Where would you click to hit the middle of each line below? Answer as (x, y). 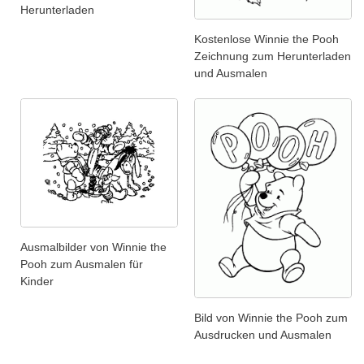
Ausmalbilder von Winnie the (93, 247)
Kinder (37, 282)
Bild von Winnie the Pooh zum (271, 317)
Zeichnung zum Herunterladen (273, 56)
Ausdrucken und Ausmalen (263, 334)
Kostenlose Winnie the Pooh (266, 39)
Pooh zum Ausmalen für (82, 264)
